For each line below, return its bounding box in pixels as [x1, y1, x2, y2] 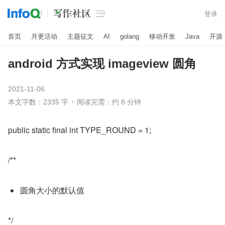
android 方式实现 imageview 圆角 [8, 57, 196, 70]
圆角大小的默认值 [20, 184, 84, 196]
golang [120, 32, 139, 40]
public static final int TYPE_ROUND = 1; [8, 124, 151, 136]
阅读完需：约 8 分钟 [77, 98, 141, 106]
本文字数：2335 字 [8, 98, 68, 106]
